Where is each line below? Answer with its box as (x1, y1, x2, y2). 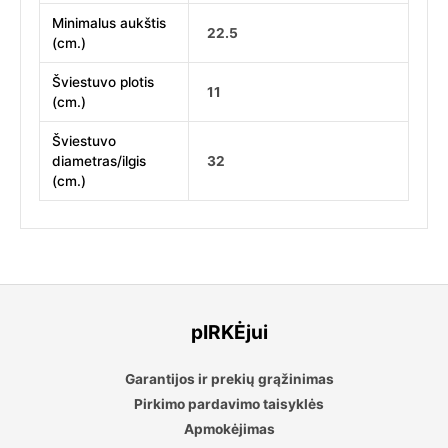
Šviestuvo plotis (52, 74, 155, 91)
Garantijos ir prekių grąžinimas (124, 371, 334, 388)
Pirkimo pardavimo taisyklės (134, 396, 324, 413)
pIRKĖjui (190, 320, 268, 345)
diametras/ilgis (52, 153, 147, 170)
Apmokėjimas (183, 421, 275, 438)
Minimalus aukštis (52, 15, 167, 32)
